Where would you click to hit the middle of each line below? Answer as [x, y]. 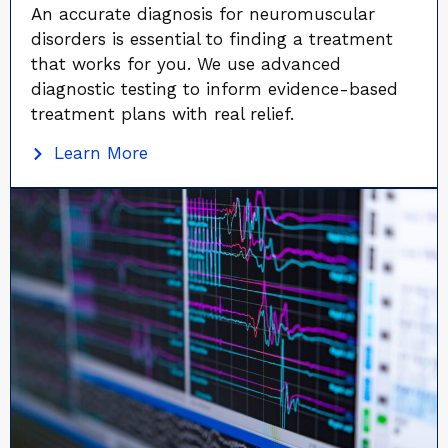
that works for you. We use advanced [186, 64]
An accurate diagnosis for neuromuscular [203, 14]
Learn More [100, 153]
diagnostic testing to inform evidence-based [215, 89]
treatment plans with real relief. [163, 114]
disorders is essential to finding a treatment [212, 39]
